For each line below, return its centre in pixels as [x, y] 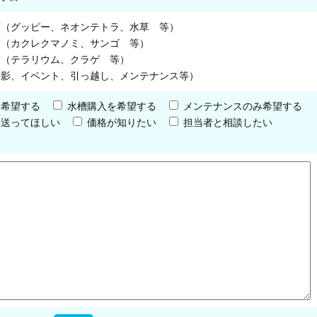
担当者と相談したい [228, 123]
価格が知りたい [122, 123]
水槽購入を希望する [112, 106]
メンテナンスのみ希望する [243, 106]
